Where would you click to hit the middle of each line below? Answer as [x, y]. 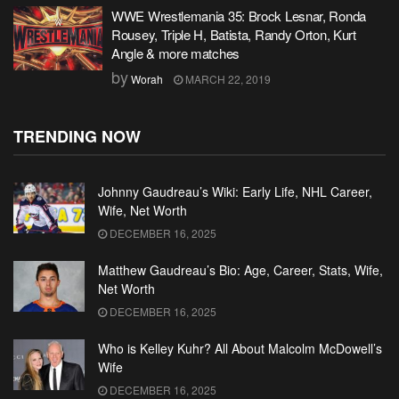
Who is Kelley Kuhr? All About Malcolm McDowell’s [240, 348]
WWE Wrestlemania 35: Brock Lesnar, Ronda [239, 16]
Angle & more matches [175, 53]
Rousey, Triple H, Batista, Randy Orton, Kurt [234, 34]
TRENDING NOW [77, 136]
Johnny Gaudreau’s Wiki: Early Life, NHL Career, [235, 191]
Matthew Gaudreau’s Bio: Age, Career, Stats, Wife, [240, 270]
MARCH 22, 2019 [227, 79]
